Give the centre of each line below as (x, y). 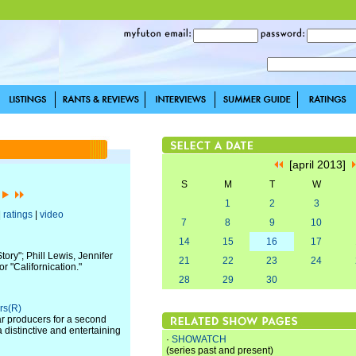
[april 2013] (317, 164)
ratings (17, 215)
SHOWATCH (199, 339)
